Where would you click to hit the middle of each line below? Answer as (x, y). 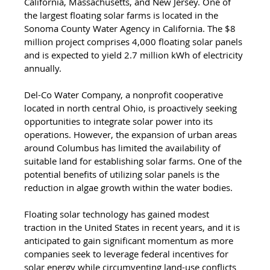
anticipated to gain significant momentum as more (130, 240)
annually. (44, 68)
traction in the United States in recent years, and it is (133, 227)
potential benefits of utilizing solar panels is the (123, 174)
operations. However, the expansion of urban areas (132, 134)
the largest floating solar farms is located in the (123, 15)
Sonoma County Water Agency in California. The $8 (131, 28)
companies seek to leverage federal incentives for (128, 253)
